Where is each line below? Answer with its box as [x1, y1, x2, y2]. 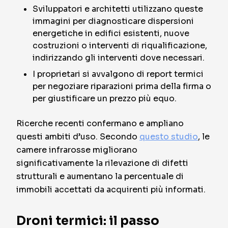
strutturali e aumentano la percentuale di [16, 171, 184, 182]
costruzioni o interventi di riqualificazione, [33, 40, 207, 51]
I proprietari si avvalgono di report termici [33, 69, 204, 79]
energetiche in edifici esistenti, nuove [33, 28, 189, 39]
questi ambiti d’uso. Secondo [16, 131, 139, 142]
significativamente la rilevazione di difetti [16, 158, 188, 168]
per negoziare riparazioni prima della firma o [33, 81, 211, 92]
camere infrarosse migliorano [16, 145, 137, 155]
